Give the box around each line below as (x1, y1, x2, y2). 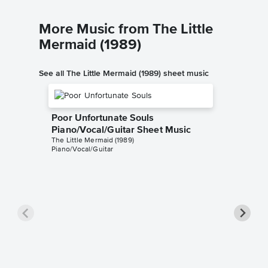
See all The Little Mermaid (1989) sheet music (39, 68, 209, 78)
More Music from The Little (39, 22, 213, 36)
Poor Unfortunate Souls (51, 113, 154, 123)
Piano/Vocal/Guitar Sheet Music (51, 125, 191, 135)
